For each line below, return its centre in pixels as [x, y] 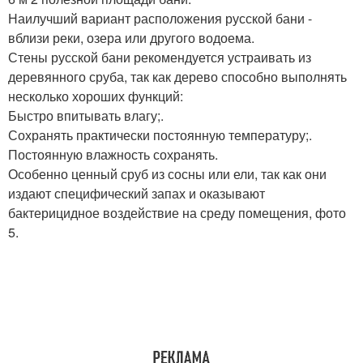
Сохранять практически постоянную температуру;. [160, 135]
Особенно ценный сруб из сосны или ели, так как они [167, 174]
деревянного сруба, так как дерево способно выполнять [177, 77]
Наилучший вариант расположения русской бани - [160, 19]
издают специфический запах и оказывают [137, 194]
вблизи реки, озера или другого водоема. [131, 38]
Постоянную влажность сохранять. [113, 155]
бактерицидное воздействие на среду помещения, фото [177, 213]
